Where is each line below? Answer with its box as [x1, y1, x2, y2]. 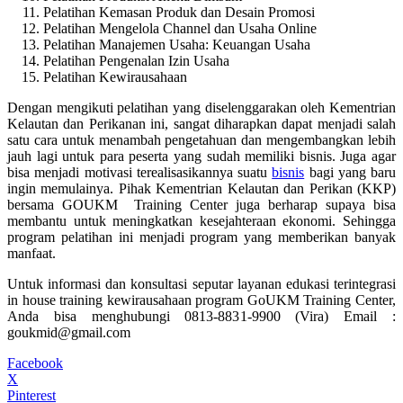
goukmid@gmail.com [7, 324, 130, 340]
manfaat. [7, 245, 56, 261]
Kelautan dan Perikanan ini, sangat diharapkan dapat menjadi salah [7, 115, 396, 131]
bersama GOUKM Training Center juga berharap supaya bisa [7, 196, 396, 212]
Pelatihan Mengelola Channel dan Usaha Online [43, 20, 317, 36]
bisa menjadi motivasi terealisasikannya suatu [7, 164, 273, 180]
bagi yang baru [304, 164, 396, 180]
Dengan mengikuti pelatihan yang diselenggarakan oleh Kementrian [7, 99, 396, 115]
